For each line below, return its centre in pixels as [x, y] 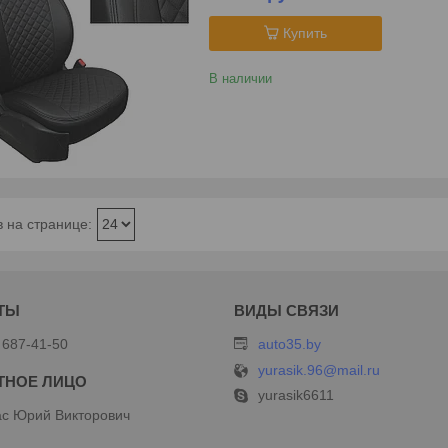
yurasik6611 [295, 395]
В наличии [240, 78]
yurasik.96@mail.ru [318, 370]
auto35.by [289, 344]
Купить [305, 32]
